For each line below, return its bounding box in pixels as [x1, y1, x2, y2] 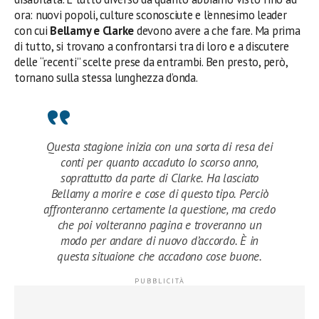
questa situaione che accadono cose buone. [57, 249, 262, 264]
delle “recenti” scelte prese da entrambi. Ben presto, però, [14, 54, 288, 70]
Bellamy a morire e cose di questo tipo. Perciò [51, 186, 268, 202]
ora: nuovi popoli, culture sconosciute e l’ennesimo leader [14, 7, 287, 23]
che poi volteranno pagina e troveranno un [57, 217, 262, 233]
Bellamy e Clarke [50, 23, 137, 38]
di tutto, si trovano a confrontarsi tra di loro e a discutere [14, 38, 289, 54]
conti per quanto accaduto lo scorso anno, [61, 155, 258, 170]
